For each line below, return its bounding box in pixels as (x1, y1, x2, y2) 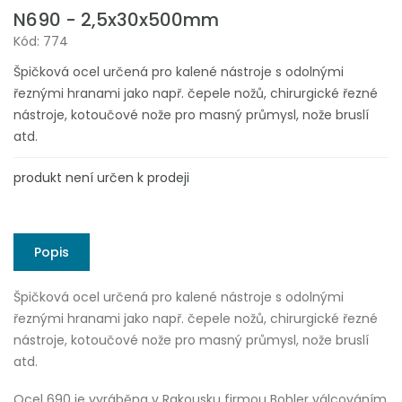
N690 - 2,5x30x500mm (13, 6, 219, 32)
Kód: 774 (13, 31, 68, 50)
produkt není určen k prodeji (13, 168, 189, 187)
